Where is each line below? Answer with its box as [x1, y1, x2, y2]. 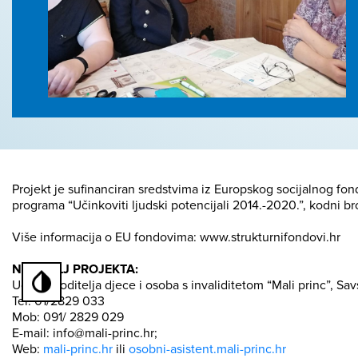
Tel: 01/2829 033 [12, 293, 105, 309]
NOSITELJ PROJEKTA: [12, 261, 138, 277]
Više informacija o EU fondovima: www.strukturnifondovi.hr [12, 229, 340, 245]
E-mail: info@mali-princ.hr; [12, 325, 157, 341]
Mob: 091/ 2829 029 [12, 309, 124, 325]
